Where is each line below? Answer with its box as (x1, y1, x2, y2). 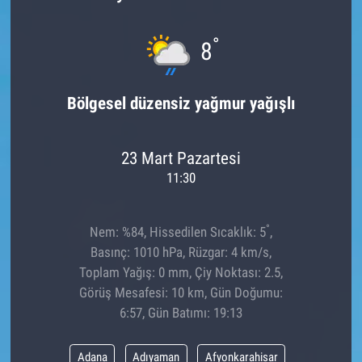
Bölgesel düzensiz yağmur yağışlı (66, 93, 296, 114)
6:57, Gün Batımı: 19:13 (120, 305, 242, 322)
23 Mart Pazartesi (121, 147, 241, 168)
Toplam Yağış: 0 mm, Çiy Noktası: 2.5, (79, 264, 283, 281)
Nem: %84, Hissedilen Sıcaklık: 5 (90, 224, 266, 241)
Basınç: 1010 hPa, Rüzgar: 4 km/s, (90, 244, 271, 261)
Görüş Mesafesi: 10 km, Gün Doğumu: (79, 284, 283, 301)
